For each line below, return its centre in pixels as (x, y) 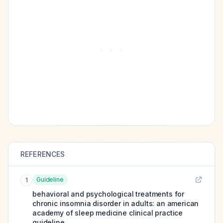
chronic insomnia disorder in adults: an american (116, 203)
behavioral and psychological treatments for (109, 194)
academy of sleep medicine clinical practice (108, 213)
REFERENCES (43, 154)
